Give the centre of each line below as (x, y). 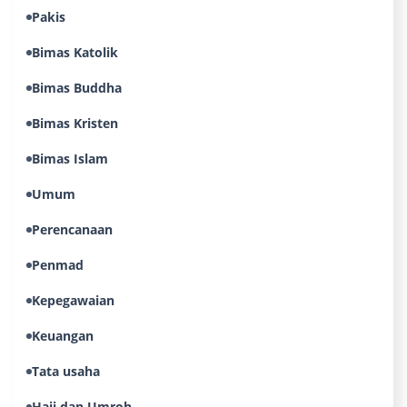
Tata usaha (66, 371)
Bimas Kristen (75, 123)
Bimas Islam (70, 159)
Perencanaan (72, 229)
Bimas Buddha (77, 88)
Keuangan (63, 336)
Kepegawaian (73, 300)
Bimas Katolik (75, 52)
